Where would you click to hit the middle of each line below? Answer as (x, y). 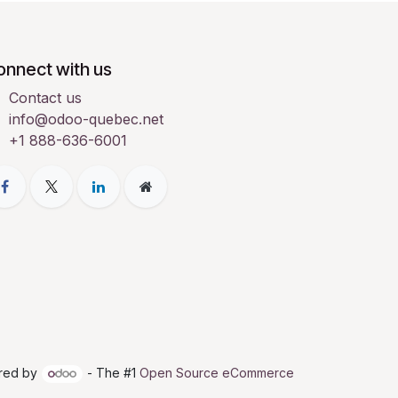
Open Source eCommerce (217, 373)
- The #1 (111, 373)
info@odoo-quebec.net (86, 119)
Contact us (45, 98)
